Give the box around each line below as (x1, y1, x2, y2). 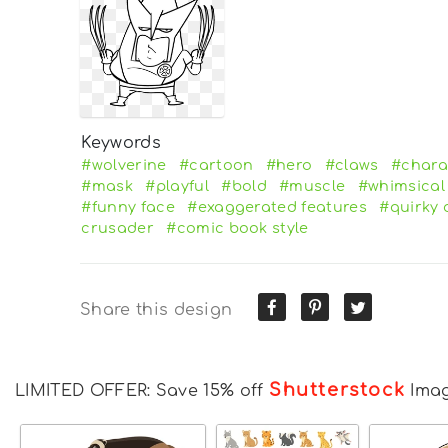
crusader (81, 219, 154, 236)
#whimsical (357, 177, 445, 194)
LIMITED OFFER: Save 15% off (15, 381, 269, 400)
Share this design (80, 300, 233, 319)
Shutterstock (268, 379, 406, 400)
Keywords (81, 133, 161, 152)
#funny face (81, 198, 180, 215)
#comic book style (166, 219, 309, 236)
